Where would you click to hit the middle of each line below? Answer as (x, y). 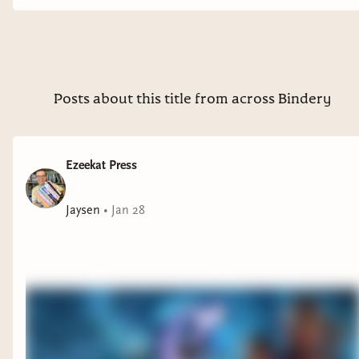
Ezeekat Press (101, 165)
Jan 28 (128, 210)
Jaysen (83, 210)
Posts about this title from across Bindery (192, 100)
